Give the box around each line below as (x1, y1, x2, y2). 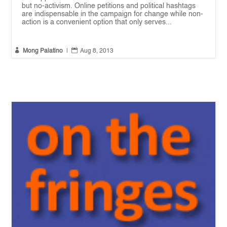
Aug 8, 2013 (80, 48, 114, 54)
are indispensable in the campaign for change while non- (22, 10, 204, 18)
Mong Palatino (23, 48, 63, 54)
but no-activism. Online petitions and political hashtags (22, 2, 196, 10)
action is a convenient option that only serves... (22, 18, 172, 26)
